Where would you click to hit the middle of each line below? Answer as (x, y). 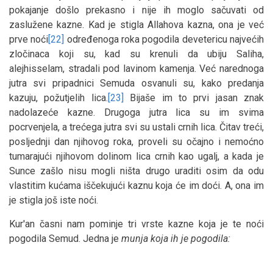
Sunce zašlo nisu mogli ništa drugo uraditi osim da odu (136, 171)
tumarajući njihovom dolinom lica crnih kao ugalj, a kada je (136, 156)
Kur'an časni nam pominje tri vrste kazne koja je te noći (136, 224)
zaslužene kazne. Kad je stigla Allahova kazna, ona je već (136, 24)
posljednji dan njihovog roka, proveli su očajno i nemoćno (136, 141)
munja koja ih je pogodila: (176, 238)
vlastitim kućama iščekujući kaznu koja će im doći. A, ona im (136, 185)
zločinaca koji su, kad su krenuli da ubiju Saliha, (136, 54)
